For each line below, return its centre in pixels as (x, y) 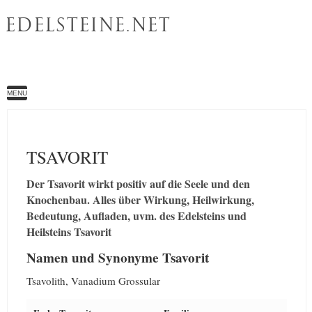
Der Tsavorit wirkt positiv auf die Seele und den (138, 184)
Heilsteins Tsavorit (69, 232)
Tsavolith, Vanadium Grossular (93, 280)
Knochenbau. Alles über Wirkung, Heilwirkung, (140, 200)
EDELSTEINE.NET (89, 26)
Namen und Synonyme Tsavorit (118, 258)
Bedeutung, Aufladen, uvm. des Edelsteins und (136, 216)
